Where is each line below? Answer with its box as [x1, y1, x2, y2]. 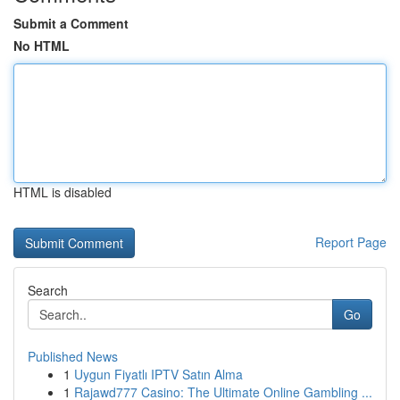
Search [28, 281, 68, 299]
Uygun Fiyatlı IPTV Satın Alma [74, 365, 243, 383]
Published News [28, 347, 118, 365]
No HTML [13, 37, 70, 54]
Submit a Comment [13, 14, 129, 32]
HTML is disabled [13, 183, 112, 201]
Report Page [315, 233, 387, 251]
